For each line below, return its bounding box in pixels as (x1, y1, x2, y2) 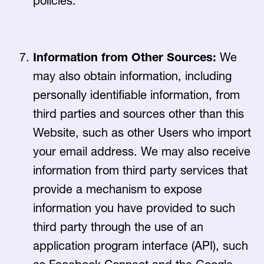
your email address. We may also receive (33, 144, 250, 159)
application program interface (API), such (33, 239, 248, 253)
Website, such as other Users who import (33, 126, 251, 140)
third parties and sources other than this (33, 107, 244, 121)
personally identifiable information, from (33, 88, 240, 102)
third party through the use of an (33, 220, 203, 234)
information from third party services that (33, 163, 247, 177)
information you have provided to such (33, 201, 235, 215)
